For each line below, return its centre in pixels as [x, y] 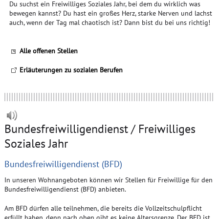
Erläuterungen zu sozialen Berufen [71, 70]
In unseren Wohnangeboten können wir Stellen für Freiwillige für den [108, 180]
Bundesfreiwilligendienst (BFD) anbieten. [65, 189]
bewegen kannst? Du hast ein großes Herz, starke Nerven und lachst [110, 13]
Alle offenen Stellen [48, 51]
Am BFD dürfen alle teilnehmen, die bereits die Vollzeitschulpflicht [103, 208]
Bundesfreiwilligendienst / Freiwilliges [100, 129]
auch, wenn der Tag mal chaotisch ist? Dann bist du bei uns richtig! [109, 22]
